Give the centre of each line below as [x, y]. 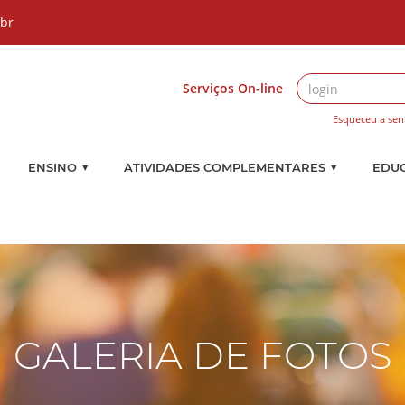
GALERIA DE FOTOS [202, 355]
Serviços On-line [233, 88]
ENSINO [52, 168]
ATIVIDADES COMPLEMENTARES [225, 168]
